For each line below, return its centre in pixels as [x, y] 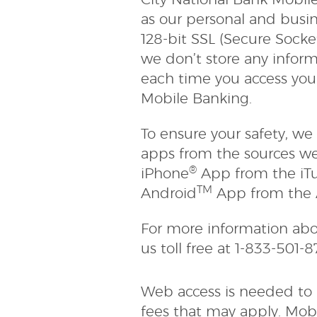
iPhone [165, 174]
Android [169, 194]
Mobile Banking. [201, 99]
